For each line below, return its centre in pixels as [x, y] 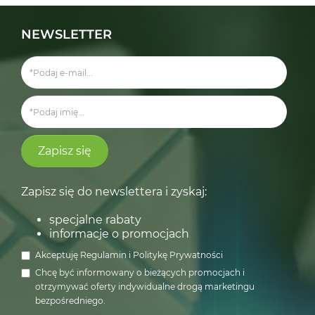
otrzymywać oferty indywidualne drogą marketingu [145, 287]
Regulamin [104, 255]
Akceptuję [58, 255]
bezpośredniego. [70, 301]
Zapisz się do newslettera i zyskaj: [114, 192]
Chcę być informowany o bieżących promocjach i [140, 272]
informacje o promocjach [119, 234]
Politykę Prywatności [178, 255]
